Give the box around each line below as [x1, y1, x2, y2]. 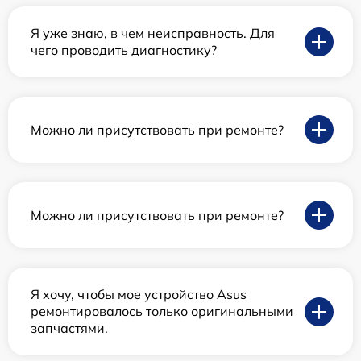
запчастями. [31, 320, 108, 337]
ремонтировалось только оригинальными [31, 303, 293, 320]
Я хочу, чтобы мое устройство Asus [31, 286, 247, 303]
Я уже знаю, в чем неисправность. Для [31, 25, 275, 42]
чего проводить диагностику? [31, 42, 217, 59]
